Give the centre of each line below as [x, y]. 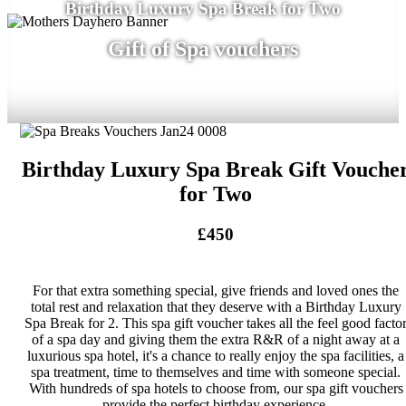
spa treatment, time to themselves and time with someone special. [216, 372]
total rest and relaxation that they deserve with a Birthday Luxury [216, 307]
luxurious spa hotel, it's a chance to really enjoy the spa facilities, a [216, 356]
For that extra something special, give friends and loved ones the [216, 291]
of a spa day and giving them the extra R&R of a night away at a [216, 340]
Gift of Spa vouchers [203, 48]
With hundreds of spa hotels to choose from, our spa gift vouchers [216, 389]
